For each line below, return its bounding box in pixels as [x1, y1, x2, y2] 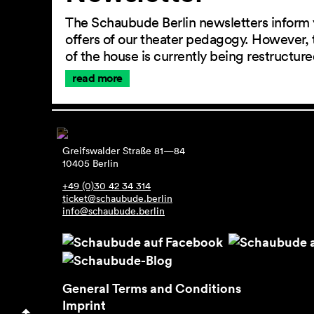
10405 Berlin [62, 157, 118, 170]
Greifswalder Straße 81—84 [62, 144, 185, 157]
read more [72, 71, 123, 86]
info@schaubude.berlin [62, 205, 165, 217]
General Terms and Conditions [62, 280, 241, 297]
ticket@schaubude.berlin [62, 192, 172, 205]
